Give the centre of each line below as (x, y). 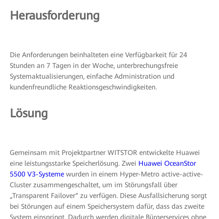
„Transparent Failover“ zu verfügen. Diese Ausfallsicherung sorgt (108, 196)
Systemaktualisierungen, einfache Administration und (92, 76)
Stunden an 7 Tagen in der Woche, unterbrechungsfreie (94, 66)
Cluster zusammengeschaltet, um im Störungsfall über (94, 185)
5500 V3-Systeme (37, 174)
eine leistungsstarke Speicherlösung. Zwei (74, 163)
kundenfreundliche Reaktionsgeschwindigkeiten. (83, 87)
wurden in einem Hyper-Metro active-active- (134, 174)
